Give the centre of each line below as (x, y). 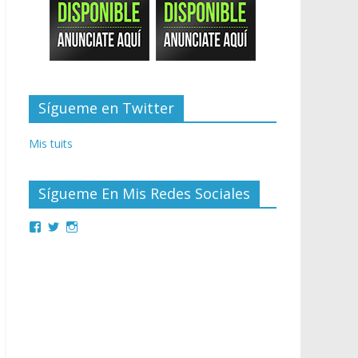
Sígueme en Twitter (106, 107)
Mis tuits (51, 143)
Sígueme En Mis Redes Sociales (144, 193)
